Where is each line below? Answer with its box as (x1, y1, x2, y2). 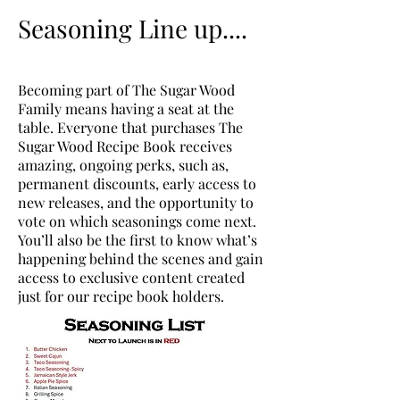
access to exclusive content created (18, 268, 245, 287)
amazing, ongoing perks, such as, (18, 155, 229, 174)
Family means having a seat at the (18, 99, 234, 118)
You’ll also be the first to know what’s (18, 230, 257, 249)
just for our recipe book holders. (18, 287, 224, 305)
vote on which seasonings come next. (18, 212, 256, 230)
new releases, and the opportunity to (18, 193, 254, 212)
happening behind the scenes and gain (18, 249, 263, 268)
